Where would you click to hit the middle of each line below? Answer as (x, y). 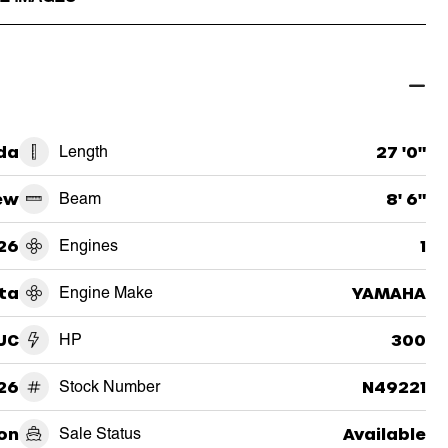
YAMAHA (388, 292)
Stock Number (109, 386)
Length (83, 151)
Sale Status (99, 433)
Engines (88, 245)
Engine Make (105, 292)
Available (384, 433)
